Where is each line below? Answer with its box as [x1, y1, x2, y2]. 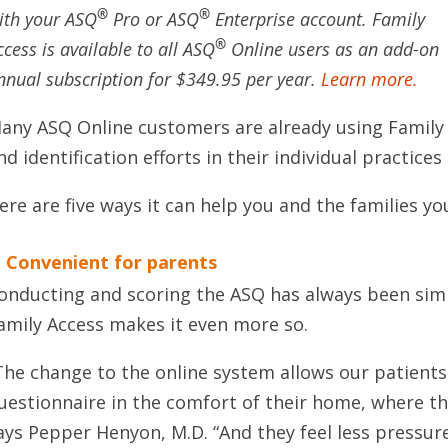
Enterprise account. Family [210, 7, 426, 31]
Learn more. [321, 67, 419, 91]
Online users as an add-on [226, 37, 440, 61]
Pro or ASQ [108, 7, 200, 31]
